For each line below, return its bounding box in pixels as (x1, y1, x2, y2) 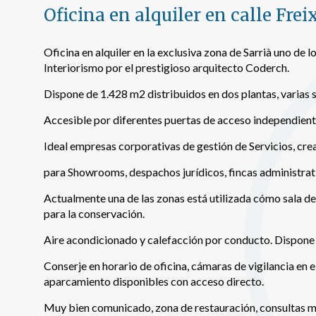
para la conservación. (44, 207, 145, 220)
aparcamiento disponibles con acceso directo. (44, 274, 264, 288)
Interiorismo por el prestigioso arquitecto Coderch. (44, 61, 289, 74)
